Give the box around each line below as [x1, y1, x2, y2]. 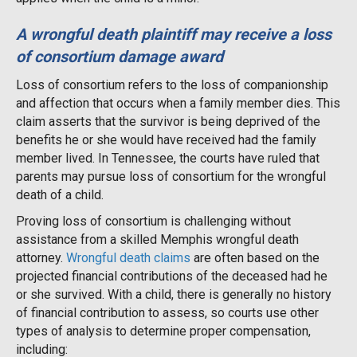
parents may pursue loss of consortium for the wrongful [16, 169, 326, 185]
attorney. [16, 250, 66, 266]
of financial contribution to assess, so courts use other [16, 305, 319, 321]
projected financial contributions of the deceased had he [16, 269, 328, 284]
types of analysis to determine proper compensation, [16, 324, 311, 339]
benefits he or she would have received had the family [16, 132, 316, 148]
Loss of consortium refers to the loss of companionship [16, 77, 328, 93]
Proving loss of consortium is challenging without [16, 214, 291, 229]
